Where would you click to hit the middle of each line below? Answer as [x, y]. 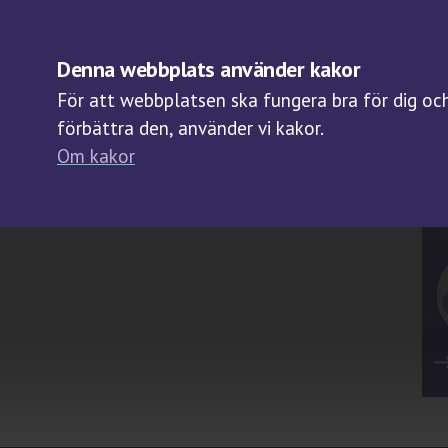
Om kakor [96, 156]
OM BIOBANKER [375, 43]
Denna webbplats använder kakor [208, 69]
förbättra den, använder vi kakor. [190, 128]
